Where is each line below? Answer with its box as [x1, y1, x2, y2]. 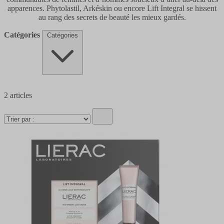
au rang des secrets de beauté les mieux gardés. [38, 12, 186, 21]
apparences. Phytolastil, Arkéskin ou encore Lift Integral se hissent [7, 3, 216, 12]
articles [8, 90, 32, 99]
